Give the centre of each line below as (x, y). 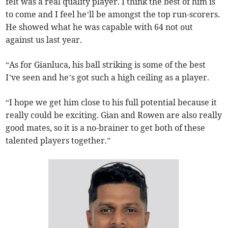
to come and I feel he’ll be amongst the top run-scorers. (113, 15)
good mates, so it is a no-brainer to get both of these (106, 128)
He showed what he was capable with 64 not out (99, 27)
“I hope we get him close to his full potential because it (111, 103)
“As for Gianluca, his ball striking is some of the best (106, 65)
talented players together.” (58, 141)
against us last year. (44, 40)
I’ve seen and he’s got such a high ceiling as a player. (108, 78)
